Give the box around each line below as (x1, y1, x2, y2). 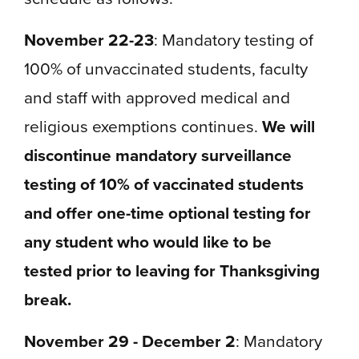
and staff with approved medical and (24, 85, 290, 110)
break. (24, 287, 71, 312)
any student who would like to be (24, 229, 272, 254)
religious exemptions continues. (24, 114, 262, 139)
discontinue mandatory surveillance (24, 143, 292, 167)
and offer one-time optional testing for (24, 200, 311, 225)
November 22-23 (24, 27, 154, 52)
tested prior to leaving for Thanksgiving (24, 258, 320, 283)
